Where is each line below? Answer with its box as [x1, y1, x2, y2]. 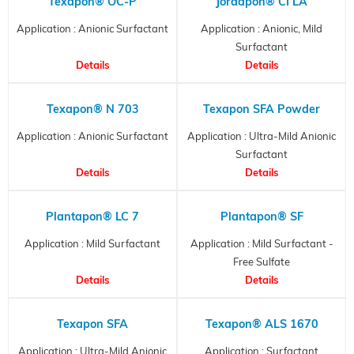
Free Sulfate [233, 254, 290, 268]
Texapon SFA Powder [203, 101, 320, 116]
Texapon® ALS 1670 [205, 316, 318, 331]
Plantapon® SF [220, 209, 303, 224]
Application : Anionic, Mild [201, 21, 322, 35]
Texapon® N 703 [46, 101, 139, 116]
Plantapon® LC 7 [46, 209, 139, 224]
